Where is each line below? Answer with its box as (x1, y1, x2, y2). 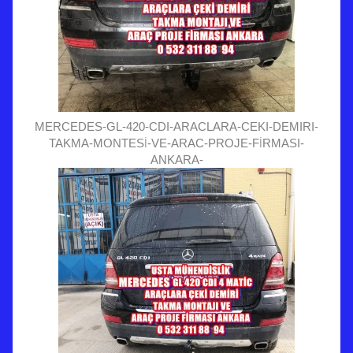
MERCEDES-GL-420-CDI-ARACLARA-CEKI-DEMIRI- (35, 119, 318, 133)
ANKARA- (150, 152, 203, 166)
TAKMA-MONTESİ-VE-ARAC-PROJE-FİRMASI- (49, 136, 304, 150)
